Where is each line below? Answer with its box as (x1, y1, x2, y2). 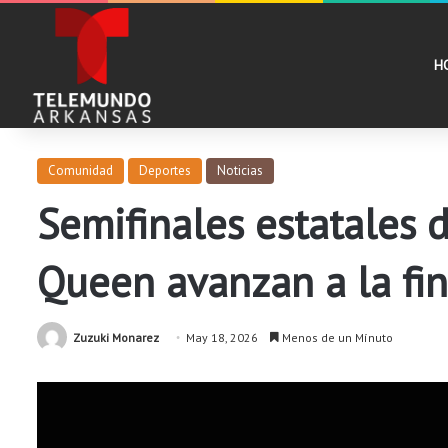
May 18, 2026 (186, 330, 258, 345)
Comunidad (48, 162, 113, 179)
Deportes (139, 162, 191, 179)
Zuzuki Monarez (73, 330, 159, 345)
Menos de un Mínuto (279, 330, 393, 345)
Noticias (217, 162, 263, 179)
